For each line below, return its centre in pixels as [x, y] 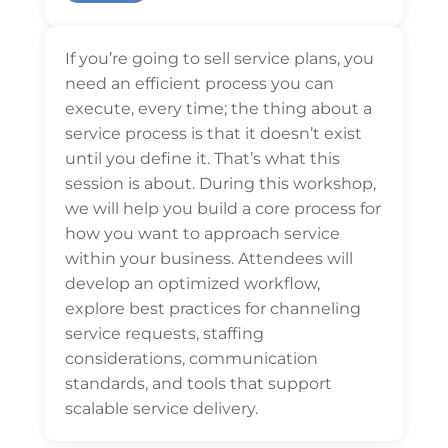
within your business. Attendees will [208, 258]
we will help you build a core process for [222, 208]
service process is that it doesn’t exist [213, 133]
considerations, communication [191, 358]
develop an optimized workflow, [192, 283]
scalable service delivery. [161, 408]
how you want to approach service [202, 233]
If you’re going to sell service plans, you [219, 58]
